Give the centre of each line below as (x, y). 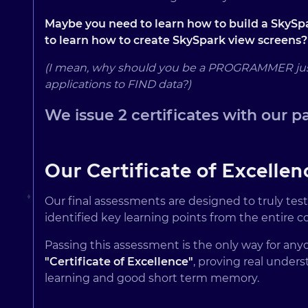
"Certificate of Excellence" (119, 261)
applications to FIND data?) (118, 84)
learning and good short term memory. (152, 278)
